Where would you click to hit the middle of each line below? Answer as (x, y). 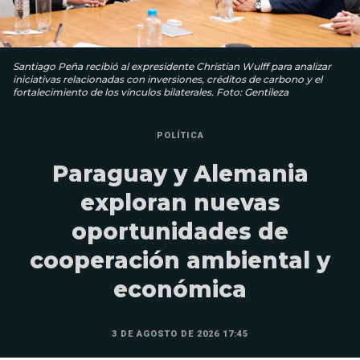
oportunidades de (180, 232)
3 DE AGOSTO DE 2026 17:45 (180, 334)
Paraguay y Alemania (180, 174)
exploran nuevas (180, 203)
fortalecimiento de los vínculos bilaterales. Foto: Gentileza (151, 92)
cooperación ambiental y (180, 261)
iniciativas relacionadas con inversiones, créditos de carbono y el (168, 80)
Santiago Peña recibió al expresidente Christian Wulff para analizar (172, 67)
